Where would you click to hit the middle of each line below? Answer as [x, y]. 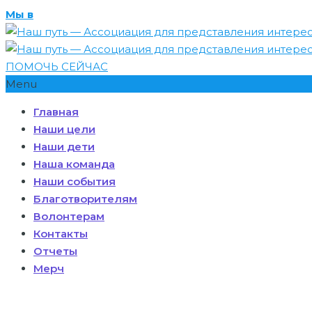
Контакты [61, 234]
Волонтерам [69, 216]
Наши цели [64, 129]
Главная [56, 112]
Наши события [75, 181]
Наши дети [64, 147]
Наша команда [74, 164]
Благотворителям [85, 199]
